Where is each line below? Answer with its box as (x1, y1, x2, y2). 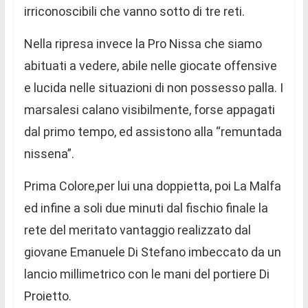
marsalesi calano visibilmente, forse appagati (23, 102, 275, 118)
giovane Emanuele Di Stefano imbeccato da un (23, 245, 281, 260)
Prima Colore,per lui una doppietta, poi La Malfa (23, 179, 281, 194)
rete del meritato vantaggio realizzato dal (23, 223, 251, 238)
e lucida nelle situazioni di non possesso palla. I (23, 80, 283, 96)
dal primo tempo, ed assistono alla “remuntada (23, 124, 282, 140)
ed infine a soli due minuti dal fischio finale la (23, 201, 268, 216)
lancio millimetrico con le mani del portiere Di (23, 267, 269, 282)
